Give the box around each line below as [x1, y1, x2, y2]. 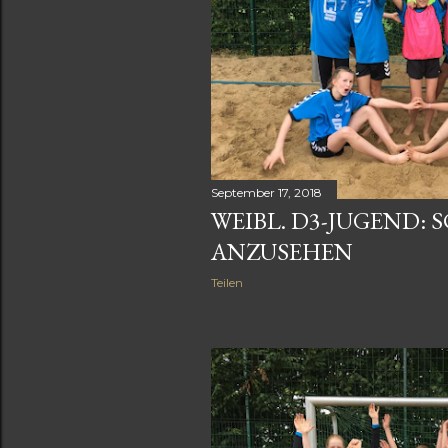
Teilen [211, 274, 243, 290]
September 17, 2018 [211, 184, 322, 200]
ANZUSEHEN [211, 235, 353, 267]
